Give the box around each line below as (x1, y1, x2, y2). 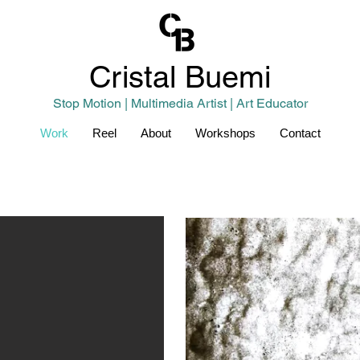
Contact (279, 126, 321, 140)
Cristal (89, 59, 185, 95)
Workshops (194, 126, 256, 140)
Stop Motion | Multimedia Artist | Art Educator (52, 96, 308, 111)
